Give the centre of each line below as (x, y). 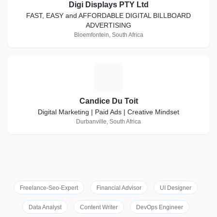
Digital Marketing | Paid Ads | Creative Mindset (108, 112)
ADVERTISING (108, 25)
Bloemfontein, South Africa (108, 35)
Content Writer (99, 207)
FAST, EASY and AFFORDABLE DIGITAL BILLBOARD (108, 15)
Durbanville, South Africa (108, 122)
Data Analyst (45, 207)
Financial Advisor (119, 188)
